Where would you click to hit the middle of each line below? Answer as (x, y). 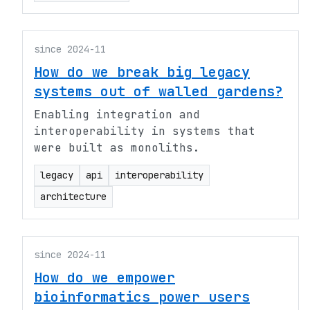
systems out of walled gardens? (158, 91)
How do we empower (104, 277)
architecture (73, 197)
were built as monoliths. (117, 148)
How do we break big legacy (142, 72)
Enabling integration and (117, 115)
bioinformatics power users (142, 297)
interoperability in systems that (145, 131)
